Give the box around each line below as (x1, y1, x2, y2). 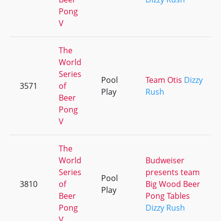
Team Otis (146, 74, 182, 85)
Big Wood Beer (146, 179, 200, 189)
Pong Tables (146, 190, 190, 201)
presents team (146, 167, 200, 178)
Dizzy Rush (146, 202, 185, 213)
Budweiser (146, 155, 184, 166)
